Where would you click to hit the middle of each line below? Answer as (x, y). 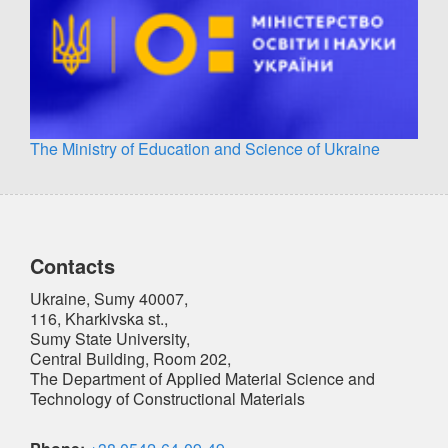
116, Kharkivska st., (99, 318)
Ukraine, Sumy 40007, (111, 298)
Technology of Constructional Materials (167, 398)
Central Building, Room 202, (132, 358)
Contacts (72, 265)
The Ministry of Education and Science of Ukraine (205, 148)
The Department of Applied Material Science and (202, 378)
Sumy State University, (112, 338)
